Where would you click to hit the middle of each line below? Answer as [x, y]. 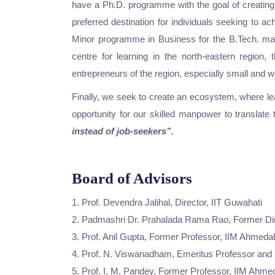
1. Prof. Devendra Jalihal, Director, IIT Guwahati [167, 202]
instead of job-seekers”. [123, 131]
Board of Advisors [132, 178]
